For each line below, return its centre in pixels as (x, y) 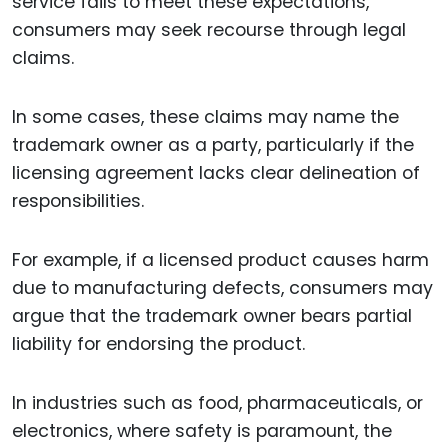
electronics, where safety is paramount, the (202, 430)
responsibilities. (78, 201)
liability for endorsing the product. (158, 344)
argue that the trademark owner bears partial (212, 316)
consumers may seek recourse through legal (209, 30)
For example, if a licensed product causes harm (220, 260)
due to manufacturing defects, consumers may (222, 288)
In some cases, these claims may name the (205, 117)
